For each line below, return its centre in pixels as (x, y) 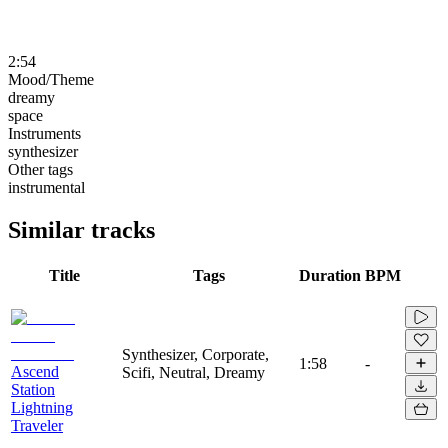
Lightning (42, 407)
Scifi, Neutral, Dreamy (193, 372)
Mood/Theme (51, 79)
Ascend (35, 371)
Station (33, 389)
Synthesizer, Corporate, (195, 354)
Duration (330, 275)
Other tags (40, 169)
